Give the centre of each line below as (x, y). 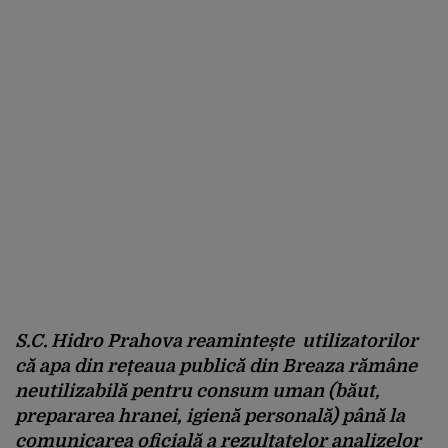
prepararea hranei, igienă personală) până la (210, 416)
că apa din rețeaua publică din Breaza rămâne (216, 366)
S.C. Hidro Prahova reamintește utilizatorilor (216, 341)
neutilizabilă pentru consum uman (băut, (197, 391)
